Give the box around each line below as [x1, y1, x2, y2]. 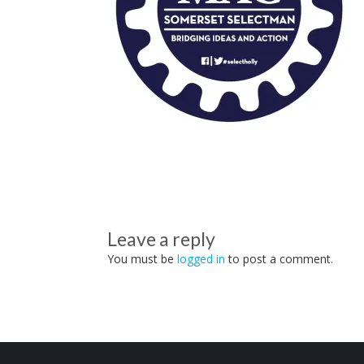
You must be [107, 251, 177, 266]
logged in [177, 251, 225, 266]
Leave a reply [107, 227, 215, 250]
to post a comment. [225, 251, 333, 266]
